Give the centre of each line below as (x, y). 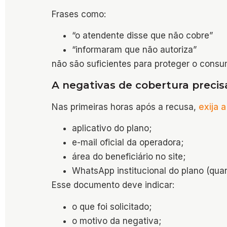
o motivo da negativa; (117, 221)
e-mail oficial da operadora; (128, 143)
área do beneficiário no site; (129, 157)
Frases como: (79, 14)
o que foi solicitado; (112, 206)
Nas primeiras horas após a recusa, (125, 107)
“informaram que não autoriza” (134, 50)
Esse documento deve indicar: (113, 185)
